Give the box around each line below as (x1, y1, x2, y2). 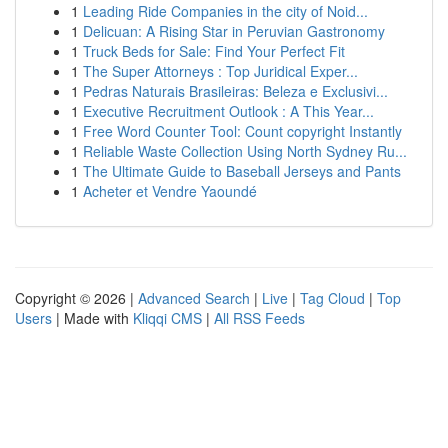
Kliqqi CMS (133, 308, 202, 328)
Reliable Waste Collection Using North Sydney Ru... (83, 141, 407, 161)
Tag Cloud (300, 288, 365, 308)
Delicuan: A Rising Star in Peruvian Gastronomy (83, 21, 385, 41)
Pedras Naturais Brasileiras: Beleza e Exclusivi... (83, 81, 388, 101)
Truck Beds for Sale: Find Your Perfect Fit (83, 41, 345, 61)
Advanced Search (138, 288, 250, 308)
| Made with (52, 308, 133, 328)
